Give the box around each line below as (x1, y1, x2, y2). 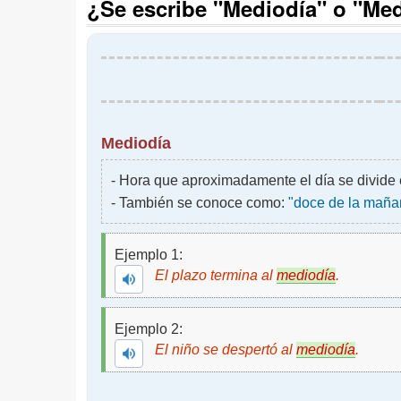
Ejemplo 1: (114, 247, 183, 262)
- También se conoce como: (110, 195, 288, 210)
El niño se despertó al (154, 342, 296, 357)
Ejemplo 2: (114, 321, 183, 337)
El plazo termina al (154, 268, 277, 283)
